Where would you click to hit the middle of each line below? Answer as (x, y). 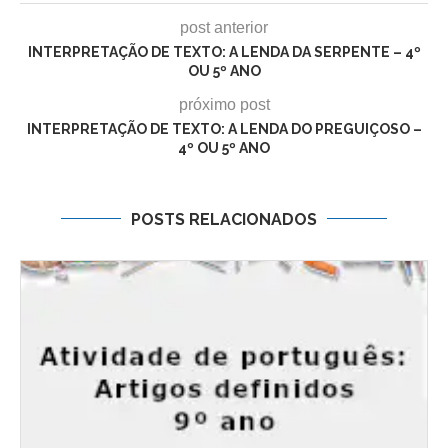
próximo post (224, 104)
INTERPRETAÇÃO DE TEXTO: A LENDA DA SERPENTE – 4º (224, 51)
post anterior (224, 27)
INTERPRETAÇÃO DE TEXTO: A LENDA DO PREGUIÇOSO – (224, 128)
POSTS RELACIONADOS (224, 219)
